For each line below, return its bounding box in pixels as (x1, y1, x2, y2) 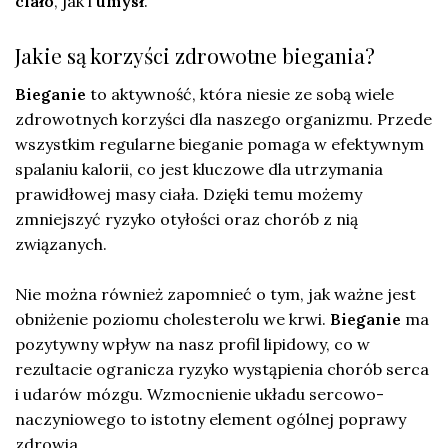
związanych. (15, 233, 107, 254)
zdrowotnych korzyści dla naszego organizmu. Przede (15, 108, 432, 129)
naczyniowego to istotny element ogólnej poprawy (15, 408, 406, 429)
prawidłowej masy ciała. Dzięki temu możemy (15, 183, 362, 204)
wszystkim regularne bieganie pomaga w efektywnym (15, 133, 424, 154)
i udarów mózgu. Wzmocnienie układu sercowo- (15, 383, 384, 404)
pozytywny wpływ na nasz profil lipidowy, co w (15, 333, 370, 354)
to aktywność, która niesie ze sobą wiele (86, 83, 394, 104)
